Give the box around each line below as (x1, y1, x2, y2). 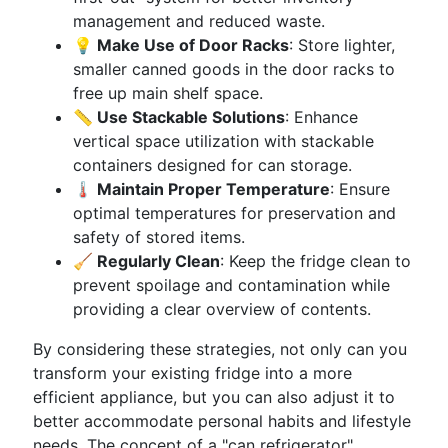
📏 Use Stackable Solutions (73, 107, 285, 127)
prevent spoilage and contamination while (73, 275, 390, 295)
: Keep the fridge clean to (220, 251, 411, 271)
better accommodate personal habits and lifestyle (33, 411, 411, 431)
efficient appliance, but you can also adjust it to (33, 387, 395, 407)
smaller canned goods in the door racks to (73, 59, 395, 79)
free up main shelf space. (73, 83, 263, 103)
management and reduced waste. (73, 11, 325, 31)
